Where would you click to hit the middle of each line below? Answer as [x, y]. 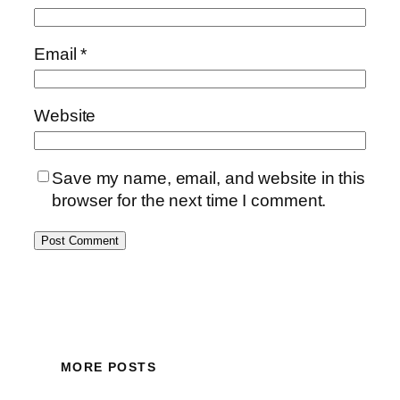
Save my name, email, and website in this [208, 178]
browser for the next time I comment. [189, 200]
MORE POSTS [108, 367]
